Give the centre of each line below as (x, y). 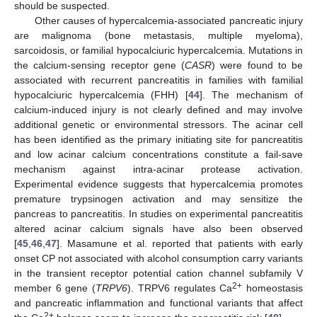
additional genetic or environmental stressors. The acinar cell (158, 125)
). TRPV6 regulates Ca (180, 288)
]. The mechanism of (251, 95)
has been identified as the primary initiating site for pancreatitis (158, 139)
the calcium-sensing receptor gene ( (99, 65)
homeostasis (273, 288)
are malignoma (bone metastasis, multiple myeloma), (158, 35)
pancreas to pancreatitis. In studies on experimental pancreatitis (158, 214)
